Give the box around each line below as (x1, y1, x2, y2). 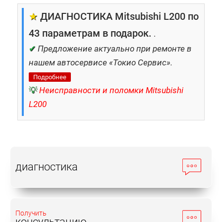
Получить (15, 209, 47, 217)
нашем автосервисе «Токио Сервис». (29, 57, 172, 67)
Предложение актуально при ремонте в (38, 44, 192, 54)
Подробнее (33, 73, 66, 81)
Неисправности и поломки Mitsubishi (39, 85, 183, 95)
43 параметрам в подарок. (29, 27, 152, 39)
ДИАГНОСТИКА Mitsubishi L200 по (38, 10, 199, 22)
